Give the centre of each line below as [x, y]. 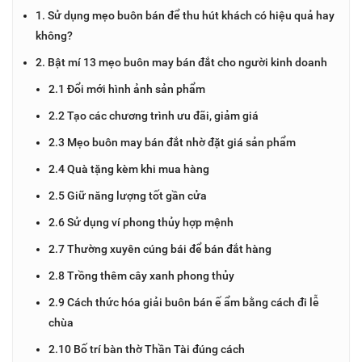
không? [54, 35]
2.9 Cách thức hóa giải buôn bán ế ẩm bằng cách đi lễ [184, 302]
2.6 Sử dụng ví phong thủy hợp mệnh [141, 222]
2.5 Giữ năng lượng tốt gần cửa [128, 195]
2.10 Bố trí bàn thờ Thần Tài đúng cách [147, 349]
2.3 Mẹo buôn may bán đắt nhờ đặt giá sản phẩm [172, 142]
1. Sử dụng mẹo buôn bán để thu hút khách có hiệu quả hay [185, 15]
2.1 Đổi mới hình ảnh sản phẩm [127, 88]
